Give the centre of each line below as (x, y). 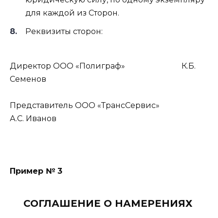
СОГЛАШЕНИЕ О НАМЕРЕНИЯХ (108, 204)
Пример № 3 (36, 171)
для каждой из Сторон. (72, 13)
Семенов (28, 79)
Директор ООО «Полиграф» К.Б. (103, 66)
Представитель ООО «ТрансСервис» (107, 105)
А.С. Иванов (33, 118)
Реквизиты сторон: (64, 32)
